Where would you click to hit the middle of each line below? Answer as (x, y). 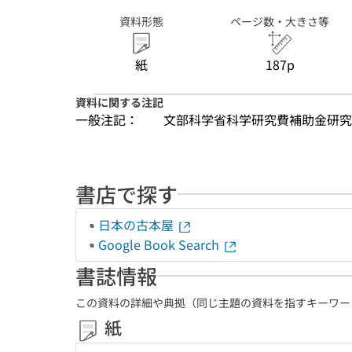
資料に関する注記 (119, 102)
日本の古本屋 (137, 225)
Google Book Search (160, 244)
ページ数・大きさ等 (280, 21)
